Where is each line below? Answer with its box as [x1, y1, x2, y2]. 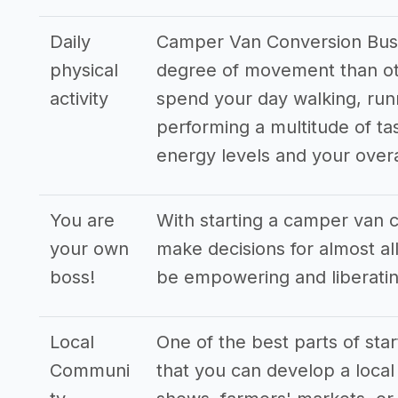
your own [50, 238, 129, 259]
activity [50, 88, 108, 109]
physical [50, 60, 118, 81]
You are [50, 210, 115, 231]
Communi [50, 360, 130, 381]
